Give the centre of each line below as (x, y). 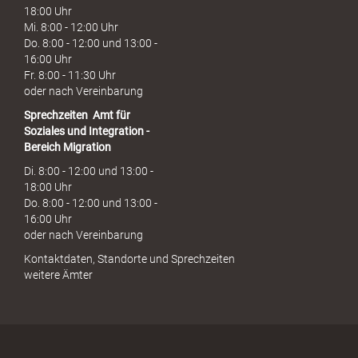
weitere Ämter (58, 275)
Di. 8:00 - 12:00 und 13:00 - (89, 171)
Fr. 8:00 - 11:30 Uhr (70, 76)
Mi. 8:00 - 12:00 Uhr (71, 28)
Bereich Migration (68, 147)
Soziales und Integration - (87, 131)
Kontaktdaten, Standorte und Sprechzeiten (129, 259)
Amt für (111, 115)
